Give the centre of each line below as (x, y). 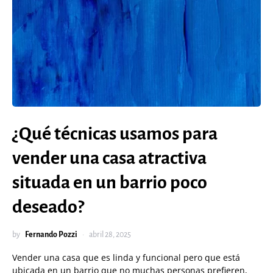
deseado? (48, 207)
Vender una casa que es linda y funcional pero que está (126, 257)
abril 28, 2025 (110, 235)
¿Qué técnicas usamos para (115, 133)
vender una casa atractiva (109, 158)
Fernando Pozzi (51, 235)
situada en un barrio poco (110, 182)
